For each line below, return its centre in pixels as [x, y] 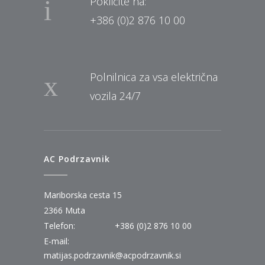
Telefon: [59, 225]
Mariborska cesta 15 [83, 195]
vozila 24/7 [115, 96]
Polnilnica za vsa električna [154, 77]
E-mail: [56, 241]
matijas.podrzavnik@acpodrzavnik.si [112, 255]
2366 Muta [64, 210]
